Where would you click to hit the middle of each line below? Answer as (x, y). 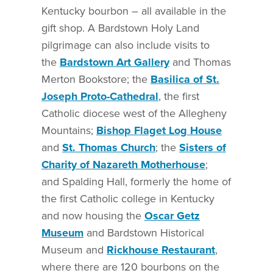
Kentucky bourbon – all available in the (134, 11)
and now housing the (93, 215)
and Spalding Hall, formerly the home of (136, 181)
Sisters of (203, 147)
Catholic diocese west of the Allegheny (134, 113)
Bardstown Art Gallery (115, 62)
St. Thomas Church (109, 147)
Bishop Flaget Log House (159, 130)
